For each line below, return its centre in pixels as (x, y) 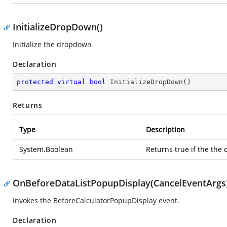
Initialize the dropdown (52, 44)
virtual (71, 82)
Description (165, 129)
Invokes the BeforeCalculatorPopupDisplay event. (96, 200)
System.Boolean (46, 149)
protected (35, 82)
